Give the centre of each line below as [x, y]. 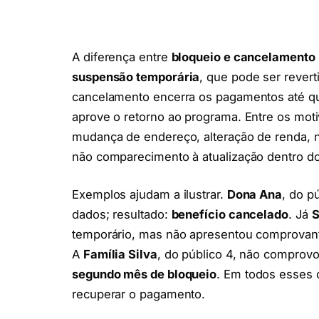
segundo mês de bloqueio [145, 274]
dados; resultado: [122, 215]
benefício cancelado [230, 215]
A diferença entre [122, 57]
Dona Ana [255, 195]
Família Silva [120, 255]
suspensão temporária [136, 77]
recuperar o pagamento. [139, 294]
